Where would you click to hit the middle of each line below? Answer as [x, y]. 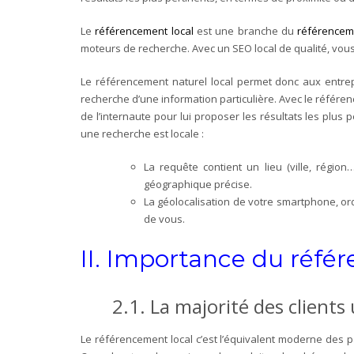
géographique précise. [198, 184]
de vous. [164, 218]
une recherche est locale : [142, 133]
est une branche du [243, 30]
